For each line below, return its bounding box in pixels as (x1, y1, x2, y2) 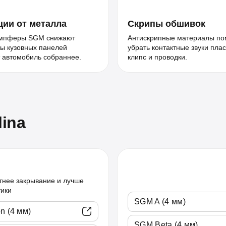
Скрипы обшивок (128, 19, 205, 29)
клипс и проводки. (128, 53, 187, 61)
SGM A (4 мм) (134, 197, 186, 206)
